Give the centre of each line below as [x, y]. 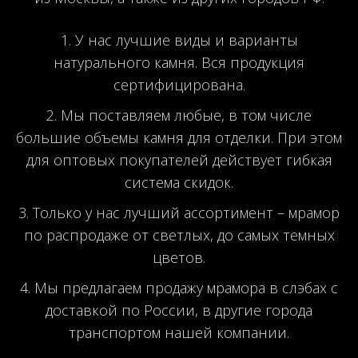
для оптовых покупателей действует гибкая [179, 159]
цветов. [179, 257]
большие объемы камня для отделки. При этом [179, 137]
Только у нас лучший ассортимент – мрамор [186, 212]
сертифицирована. [179, 84]
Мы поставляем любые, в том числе [186, 115]
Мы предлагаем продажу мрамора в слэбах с [186, 287]
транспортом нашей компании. [179, 332]
